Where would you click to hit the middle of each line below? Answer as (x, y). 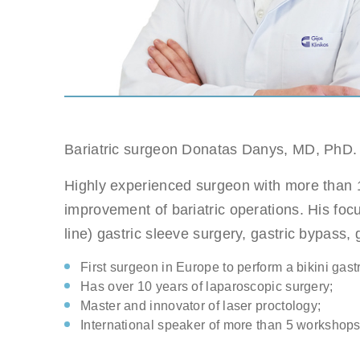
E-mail (320, 253)
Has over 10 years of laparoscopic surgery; (207, 286)
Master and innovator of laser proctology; (201, 305)
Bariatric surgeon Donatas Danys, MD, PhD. (211, 149)
